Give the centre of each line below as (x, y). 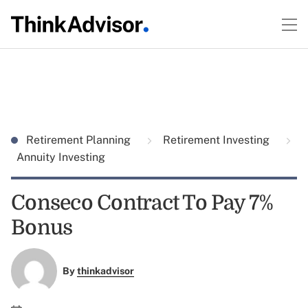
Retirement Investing (216, 140)
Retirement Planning (80, 140)
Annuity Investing (61, 157)
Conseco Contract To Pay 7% (142, 203)
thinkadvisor (105, 271)
